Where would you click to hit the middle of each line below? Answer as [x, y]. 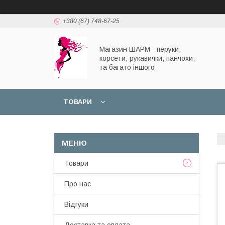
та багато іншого [127, 67]
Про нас [78, 184]
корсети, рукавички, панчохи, [147, 58]
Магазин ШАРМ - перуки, [140, 49]
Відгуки [76, 204]
